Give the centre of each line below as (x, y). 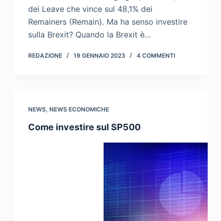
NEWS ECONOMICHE (79, 110)
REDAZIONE (45, 56)
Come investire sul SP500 (84, 127)
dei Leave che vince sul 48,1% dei (90, 9)
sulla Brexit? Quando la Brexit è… (89, 35)
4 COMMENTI (156, 56)
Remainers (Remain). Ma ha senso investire (108, 22)
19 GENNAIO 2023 (99, 56)
